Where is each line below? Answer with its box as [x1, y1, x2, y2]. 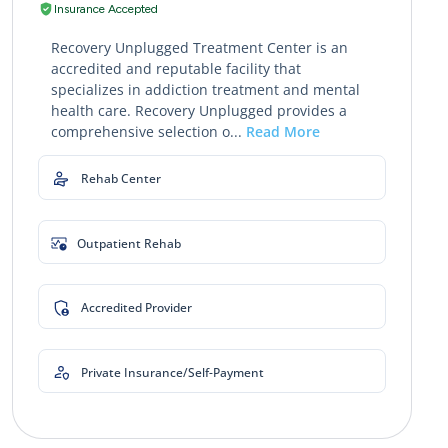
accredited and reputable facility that [50, 58, 301, 78]
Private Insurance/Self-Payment [81, 363, 264, 381]
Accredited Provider [81, 298, 192, 316]
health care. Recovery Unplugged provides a [50, 100, 347, 120]
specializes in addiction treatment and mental [50, 79, 360, 99]
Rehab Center [81, 169, 161, 187]
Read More [245, 121, 320, 141]
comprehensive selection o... [50, 121, 246, 141]
